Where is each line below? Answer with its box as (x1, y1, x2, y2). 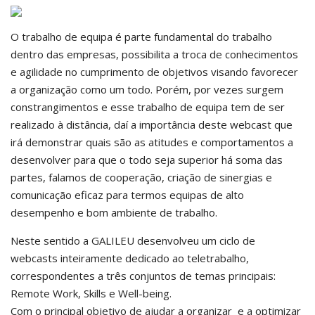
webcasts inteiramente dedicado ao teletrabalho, (11, 251, 249, 265)
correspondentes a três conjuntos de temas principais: (11, 269, 276, 283)
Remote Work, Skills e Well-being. (11, 286, 172, 300)
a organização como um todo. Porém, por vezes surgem (11, 82, 283, 96)
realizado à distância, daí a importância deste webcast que (11, 117, 292, 131)
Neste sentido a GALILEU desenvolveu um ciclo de (11, 233, 255, 247)
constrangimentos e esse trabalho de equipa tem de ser (11, 100, 285, 114)
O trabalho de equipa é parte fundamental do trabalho (11, 30, 272, 44)
